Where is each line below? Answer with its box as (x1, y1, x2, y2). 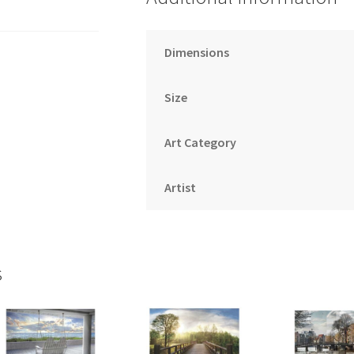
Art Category (164, 134, 237, 151)
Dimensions (164, 44, 230, 61)
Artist (164, 179, 197, 196)
